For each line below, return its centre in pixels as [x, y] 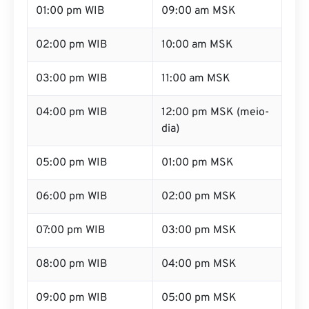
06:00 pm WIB [72, 197]
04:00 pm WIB [72, 112]
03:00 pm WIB [72, 79]
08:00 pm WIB [72, 264]
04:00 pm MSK [199, 264]
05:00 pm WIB [72, 163]
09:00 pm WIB [72, 298]
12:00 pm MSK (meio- [215, 112]
